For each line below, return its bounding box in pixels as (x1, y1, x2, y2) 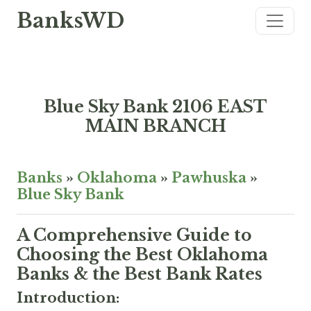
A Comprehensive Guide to (17, 225, 252, 245)
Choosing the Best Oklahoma (17, 244, 268, 264)
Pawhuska (171, 169, 246, 186)
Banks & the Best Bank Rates (17, 264, 262, 284)
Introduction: (17, 289, 119, 306)
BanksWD (17, 8, 124, 33)
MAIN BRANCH (85, 116, 226, 136)
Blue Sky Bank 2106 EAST (44, 96, 267, 117)
